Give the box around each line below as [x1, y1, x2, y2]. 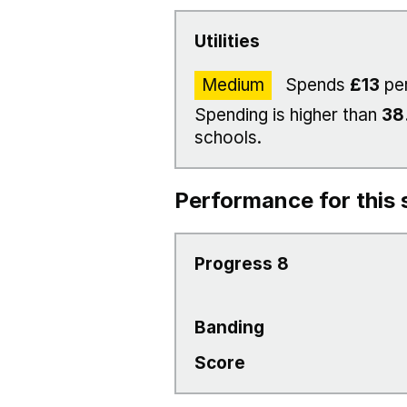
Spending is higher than [194, 104, 382, 125]
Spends [281, 74, 350, 95]
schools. [194, 127, 262, 148]
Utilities [194, 31, 260, 52]
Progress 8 [194, 253, 289, 274]
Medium [202, 74, 264, 95]
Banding [194, 317, 264, 338]
